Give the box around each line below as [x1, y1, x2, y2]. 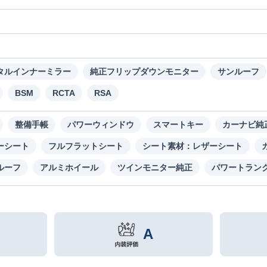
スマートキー [153, 120, 203, 130]
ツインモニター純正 [117, 163, 193, 173]
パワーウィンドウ [67, 120, 134, 130]
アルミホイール [40, 163, 98, 173]
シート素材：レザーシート [142, 141, 243, 151]
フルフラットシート [48, 141, 123, 151]
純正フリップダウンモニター [90, 67, 198, 77]
